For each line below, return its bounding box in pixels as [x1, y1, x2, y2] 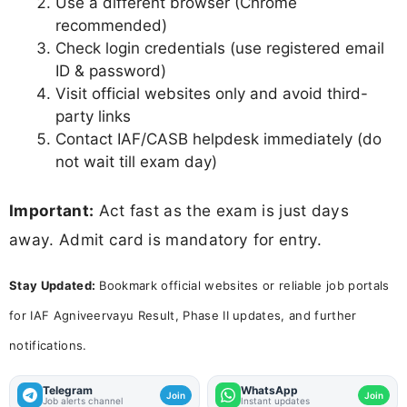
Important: [9, 201, 94, 221]
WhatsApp [241, 383, 298, 398]
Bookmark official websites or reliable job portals [95, 278, 390, 293]
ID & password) [55, 61, 166, 80]
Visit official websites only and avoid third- [55, 84, 368, 103]
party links [55, 106, 131, 125]
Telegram [43, 383, 93, 398]
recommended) [55, 15, 167, 35]
